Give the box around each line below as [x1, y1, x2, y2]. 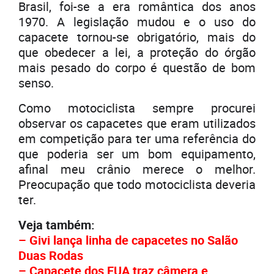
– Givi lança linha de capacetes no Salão [18, 232, 238, 249]
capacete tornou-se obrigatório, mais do [18, 29, 256, 46]
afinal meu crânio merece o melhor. [18, 161, 256, 178]
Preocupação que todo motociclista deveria [18, 176, 256, 193]
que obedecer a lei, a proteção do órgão [18, 44, 256, 61]
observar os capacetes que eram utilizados [18, 115, 256, 132]
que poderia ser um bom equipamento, [18, 146, 256, 163]
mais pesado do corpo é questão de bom [18, 59, 256, 76]
